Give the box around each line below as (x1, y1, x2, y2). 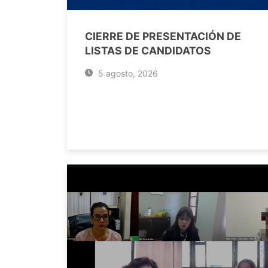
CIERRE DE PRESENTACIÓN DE (85, 30, 241, 42)
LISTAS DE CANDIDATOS (85, 44, 211, 57)
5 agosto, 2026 (95, 68, 158, 78)
